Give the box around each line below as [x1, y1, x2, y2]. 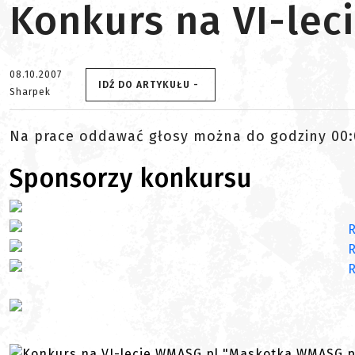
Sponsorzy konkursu [10, 163, 252, 193]
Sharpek [10, 86, 51, 97]
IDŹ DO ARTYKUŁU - [98, 79, 199, 90]
